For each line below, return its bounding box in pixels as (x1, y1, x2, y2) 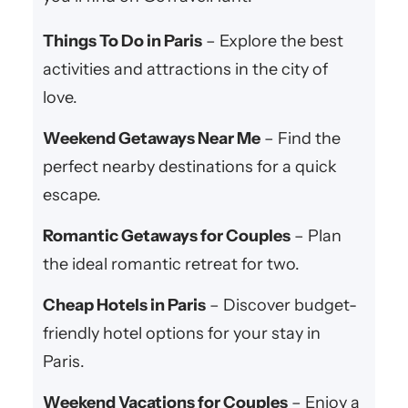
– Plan (290, 225, 342, 246)
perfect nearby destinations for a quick (42, 156, 337, 177)
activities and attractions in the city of (42, 58, 328, 79)
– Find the (260, 127, 341, 148)
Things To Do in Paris (42, 30, 202, 51)
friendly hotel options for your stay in (42, 322, 321, 343)
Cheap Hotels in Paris (42, 294, 206, 315)
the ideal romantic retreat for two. (42, 253, 300, 274)
